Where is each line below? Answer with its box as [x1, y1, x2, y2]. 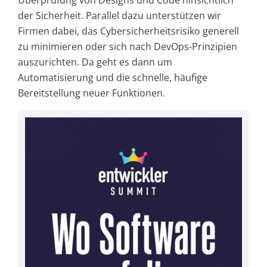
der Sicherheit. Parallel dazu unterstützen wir [18, 8, 221, 22]
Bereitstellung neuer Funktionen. [18, 86, 165, 100]
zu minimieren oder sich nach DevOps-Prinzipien [18, 39, 237, 53]
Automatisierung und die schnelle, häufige [18, 70, 207, 84]
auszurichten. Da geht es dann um [18, 55, 172, 69]
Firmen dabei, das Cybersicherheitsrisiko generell [18, 24, 239, 38]
